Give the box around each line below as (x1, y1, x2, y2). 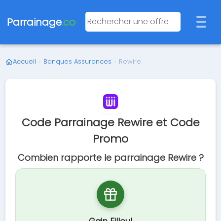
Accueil (13, 57, 37, 66)
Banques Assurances (43, 57, 112, 66)
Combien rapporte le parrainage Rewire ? (17, 151, 204, 164)
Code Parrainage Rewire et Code (21, 115, 200, 130)
